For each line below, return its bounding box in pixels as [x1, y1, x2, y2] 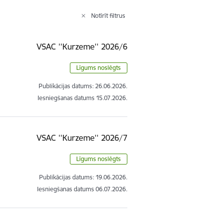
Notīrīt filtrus [91, 11, 126, 19]
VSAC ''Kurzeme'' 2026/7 [37, 132, 128, 143]
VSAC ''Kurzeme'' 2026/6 [37, 41, 128, 52]
